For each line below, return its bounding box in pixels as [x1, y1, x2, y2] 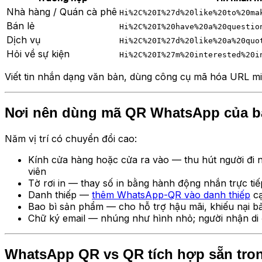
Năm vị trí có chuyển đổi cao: [5, 132, 137, 144]
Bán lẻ [6, 19, 35, 32]
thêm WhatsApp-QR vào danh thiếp [92, 188, 250, 201]
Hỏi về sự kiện [6, 47, 70, 60]
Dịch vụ [6, 33, 40, 46]
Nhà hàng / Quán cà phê [6, 5, 117, 18]
